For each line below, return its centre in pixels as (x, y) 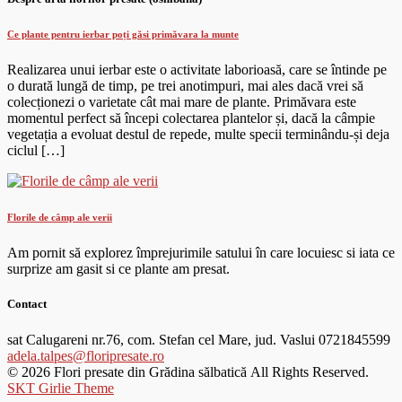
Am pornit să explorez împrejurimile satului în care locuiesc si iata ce (201, 253)
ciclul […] (36, 151)
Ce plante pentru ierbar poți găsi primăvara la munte (123, 35)
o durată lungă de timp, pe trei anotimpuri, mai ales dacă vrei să (185, 86)
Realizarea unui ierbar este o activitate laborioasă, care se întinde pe (197, 70)
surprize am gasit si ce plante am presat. (118, 269)
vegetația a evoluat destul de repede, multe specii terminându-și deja (198, 135)
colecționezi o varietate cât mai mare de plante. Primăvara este (182, 102)
